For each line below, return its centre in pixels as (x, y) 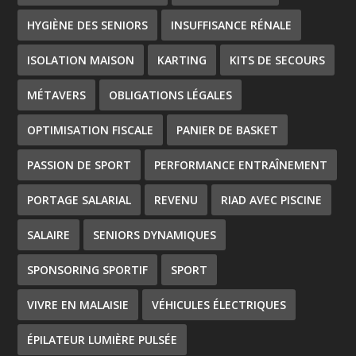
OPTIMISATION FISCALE (91, 130)
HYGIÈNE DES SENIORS (88, 25)
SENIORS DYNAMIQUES (155, 234)
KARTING (182, 60)
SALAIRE (49, 234)
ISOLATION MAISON (81, 60)
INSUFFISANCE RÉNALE (232, 25)
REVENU (176, 199)
